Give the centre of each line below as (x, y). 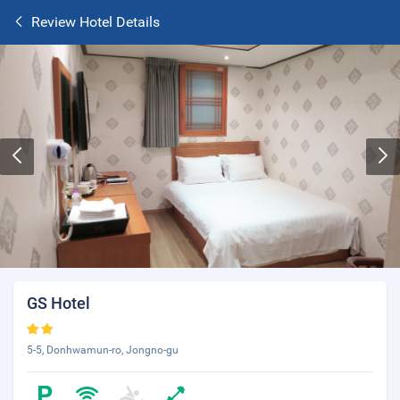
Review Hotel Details (96, 22)
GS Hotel (58, 303)
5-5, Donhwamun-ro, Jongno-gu (103, 350)
